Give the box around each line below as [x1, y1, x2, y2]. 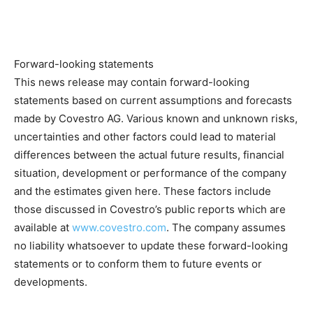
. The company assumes [166, 221, 286, 235]
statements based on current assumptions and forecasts [14, 94, 292, 108]
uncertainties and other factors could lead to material [14, 130, 276, 144]
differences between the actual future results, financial [14, 148, 284, 162]
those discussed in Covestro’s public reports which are [14, 203, 286, 217]
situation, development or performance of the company [14, 166, 286, 180]
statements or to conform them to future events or [14, 257, 262, 271]
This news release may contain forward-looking [14, 75, 249, 89]
